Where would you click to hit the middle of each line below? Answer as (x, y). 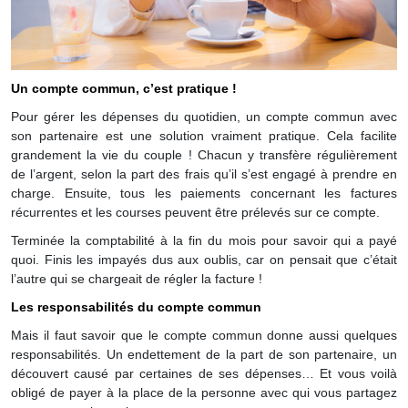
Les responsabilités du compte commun (136, 308)
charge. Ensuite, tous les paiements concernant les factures (204, 194)
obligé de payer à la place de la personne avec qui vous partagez (204, 394)
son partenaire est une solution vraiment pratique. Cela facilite (204, 137)
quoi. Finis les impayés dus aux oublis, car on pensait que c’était (204, 261)
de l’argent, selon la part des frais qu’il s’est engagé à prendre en (204, 175)
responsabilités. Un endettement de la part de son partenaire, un (204, 356)
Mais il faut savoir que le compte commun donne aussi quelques (204, 337)
